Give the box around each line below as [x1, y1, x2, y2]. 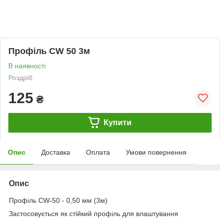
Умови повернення [126, 148, 187, 156]
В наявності [8, 61, 46, 70]
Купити [103, 118, 132, 127]
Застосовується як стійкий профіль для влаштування [9, 209, 178, 218]
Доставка [41, 148, 70, 156]
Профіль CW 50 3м [8, 46, 90, 56]
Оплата [86, 148, 110, 156]
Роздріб [8, 73, 32, 82]
